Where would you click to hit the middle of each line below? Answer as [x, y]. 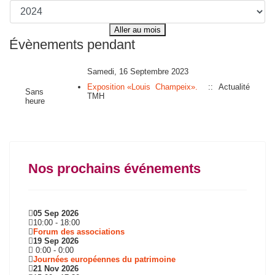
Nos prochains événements [114, 168]
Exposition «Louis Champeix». [142, 87]
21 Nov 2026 [56, 269]
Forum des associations [79, 232]
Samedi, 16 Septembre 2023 [137, 72]
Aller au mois [137, 30]
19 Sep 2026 [56, 241]
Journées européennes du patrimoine [104, 259]
